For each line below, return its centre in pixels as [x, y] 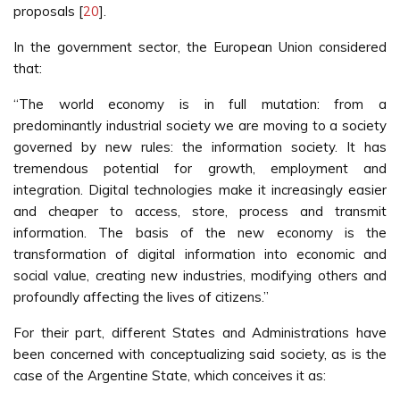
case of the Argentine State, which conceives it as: [170, 375]
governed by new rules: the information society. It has [200, 147]
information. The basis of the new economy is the [200, 233]
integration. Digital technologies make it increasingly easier [200, 190]
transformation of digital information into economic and [200, 254]
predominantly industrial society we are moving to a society [200, 125]
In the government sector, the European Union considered [200, 47]
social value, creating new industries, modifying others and [200, 275]
